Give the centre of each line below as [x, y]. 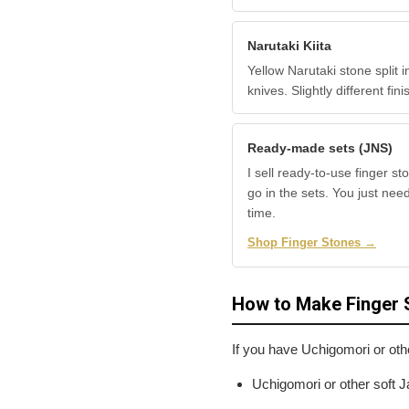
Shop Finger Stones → [312, 243]
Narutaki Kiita [289, 46]
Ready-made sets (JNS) [320, 148]
